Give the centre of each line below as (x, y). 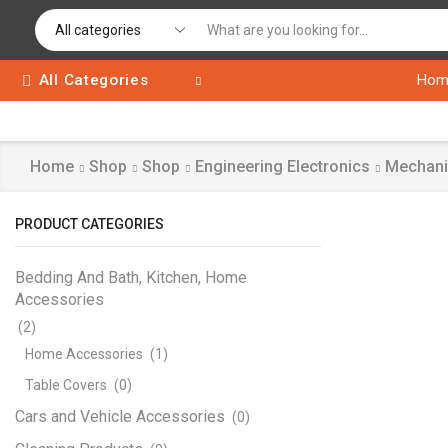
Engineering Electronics (282, 166)
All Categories (93, 80)
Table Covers (66, 384)
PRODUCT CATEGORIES (89, 224)
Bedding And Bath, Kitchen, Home (131, 277)
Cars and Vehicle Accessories (120, 416)
